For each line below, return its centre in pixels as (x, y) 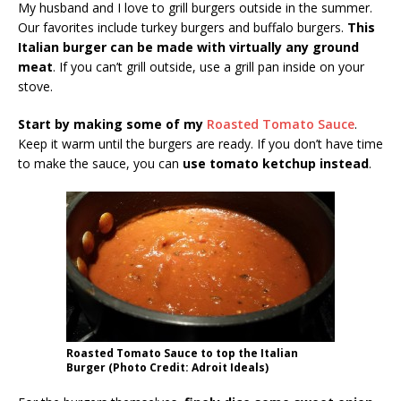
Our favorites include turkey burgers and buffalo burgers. (183, 28)
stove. (35, 87)
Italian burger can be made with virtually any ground (188, 47)
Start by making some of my (112, 124)
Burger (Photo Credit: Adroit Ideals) (167, 368)
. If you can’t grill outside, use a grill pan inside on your (209, 67)
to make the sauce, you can (100, 164)
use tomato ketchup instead (276, 164)
